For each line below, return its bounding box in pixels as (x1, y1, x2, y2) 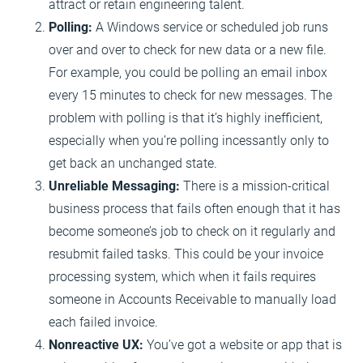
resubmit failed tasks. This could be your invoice (49, 245, 323, 262)
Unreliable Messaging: (49, 177, 180, 194)
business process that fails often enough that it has (49, 199, 340, 216)
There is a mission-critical (180, 177, 330, 194)
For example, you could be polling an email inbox (49, 63, 327, 80)
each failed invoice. (49, 313, 158, 330)
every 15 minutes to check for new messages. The (49, 86, 332, 103)
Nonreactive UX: (49, 335, 143, 352)
